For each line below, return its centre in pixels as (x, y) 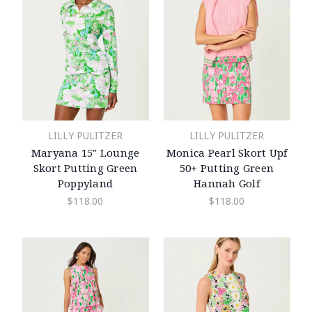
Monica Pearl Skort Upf (227, 152)
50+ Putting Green (227, 167)
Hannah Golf (227, 183)
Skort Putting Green (85, 167)
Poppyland (85, 183)
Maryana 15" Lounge (85, 152)
